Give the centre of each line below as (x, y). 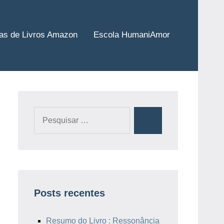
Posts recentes (69, 193)
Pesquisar (52, 114)
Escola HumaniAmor (132, 35)
